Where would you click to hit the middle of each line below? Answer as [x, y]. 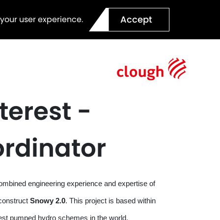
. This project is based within [110, 201]
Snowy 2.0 [48, 201]
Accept [136, 19]
